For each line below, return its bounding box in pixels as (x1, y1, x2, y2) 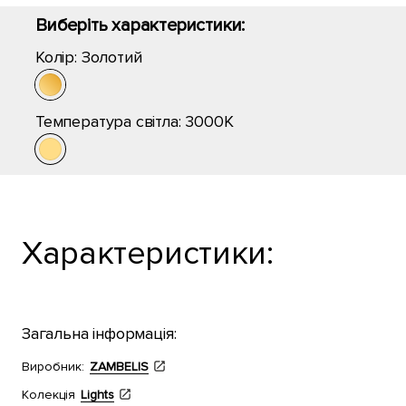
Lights (81, 387, 114, 402)
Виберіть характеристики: (35, 14, 246, 36)
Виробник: (22, 359, 84, 374)
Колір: (35, 47, 82, 67)
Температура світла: (35, 111, 186, 131)
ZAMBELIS (90, 359, 149, 374)
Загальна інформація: (22, 324, 177, 343)
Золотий (81, 47, 142, 67)
